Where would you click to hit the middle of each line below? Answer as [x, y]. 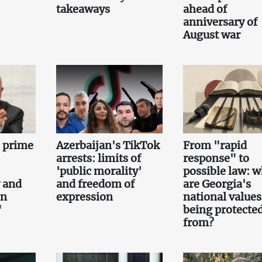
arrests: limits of [98, 158]
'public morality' [99, 171]
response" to [216, 158]
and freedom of [95, 184]
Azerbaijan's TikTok [108, 145]
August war [211, 35]
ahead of [205, 9]
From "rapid [215, 145]
